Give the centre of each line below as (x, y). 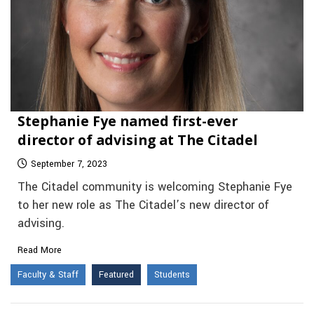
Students (172, 274)
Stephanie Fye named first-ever (128, 121)
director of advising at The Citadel (138, 139)
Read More (40, 250)
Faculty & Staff (48, 274)
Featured (116, 274)
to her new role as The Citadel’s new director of (143, 205)
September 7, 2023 (69, 164)
